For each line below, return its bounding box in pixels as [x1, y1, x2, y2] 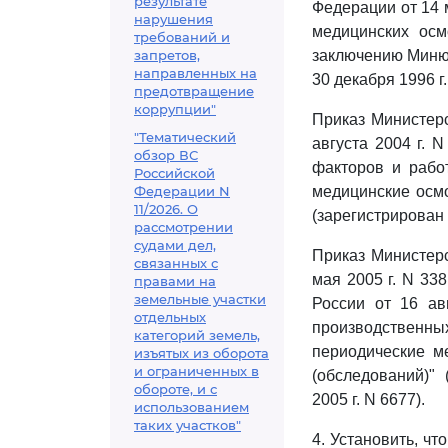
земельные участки [134, 291, 266, 307]
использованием [134, 399, 249, 415]
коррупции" [134, 101, 216, 117]
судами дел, [134, 237, 216, 253]
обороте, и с [134, 381, 217, 397]
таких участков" [134, 417, 241, 433]
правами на [134, 273, 216, 289]
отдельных [134, 309, 206, 325]
